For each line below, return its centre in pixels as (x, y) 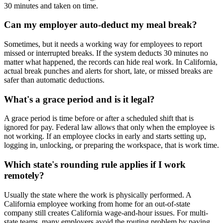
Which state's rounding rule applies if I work (95, 165)
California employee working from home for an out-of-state (97, 204)
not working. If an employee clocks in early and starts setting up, (105, 136)
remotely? (24, 176)
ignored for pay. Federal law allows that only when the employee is (109, 127)
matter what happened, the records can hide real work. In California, (111, 62)
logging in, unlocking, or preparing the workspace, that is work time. (111, 145)
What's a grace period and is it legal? (79, 99)
